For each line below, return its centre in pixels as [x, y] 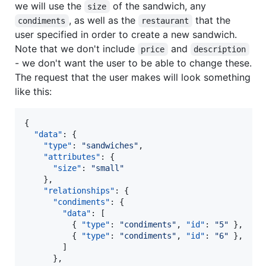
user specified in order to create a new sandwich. [126, 35]
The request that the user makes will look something [133, 77]
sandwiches [110, 146]
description [220, 50]
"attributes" [72, 157]
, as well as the [103, 20]
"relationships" [79, 191]
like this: [33, 92]
